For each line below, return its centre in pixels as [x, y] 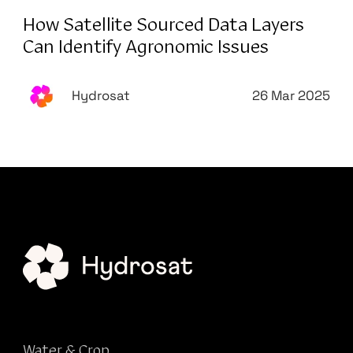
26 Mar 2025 [292, 96]
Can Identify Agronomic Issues [145, 47]
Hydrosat [100, 96]
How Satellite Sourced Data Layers [163, 25]
